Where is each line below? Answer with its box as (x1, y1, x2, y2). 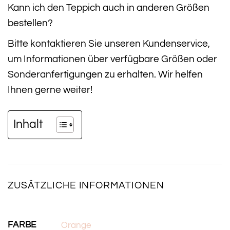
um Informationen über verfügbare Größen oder (8, 53, 217, 64)
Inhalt (13, 118, 43, 130)
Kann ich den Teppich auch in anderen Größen (8, 2, 209, 13)
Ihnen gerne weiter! (8, 84, 92, 95)
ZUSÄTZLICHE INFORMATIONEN (8, 180, 164, 190)
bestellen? (8, 17, 53, 28)
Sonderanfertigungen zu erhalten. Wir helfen (8, 69, 203, 80)
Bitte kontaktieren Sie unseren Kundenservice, (8, 38, 210, 49)
